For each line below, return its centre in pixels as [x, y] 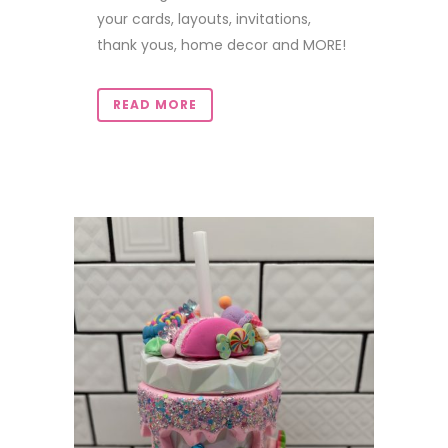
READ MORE [155, 104]
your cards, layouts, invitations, [204, 19]
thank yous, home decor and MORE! [221, 45]
